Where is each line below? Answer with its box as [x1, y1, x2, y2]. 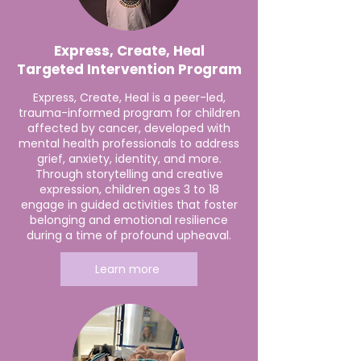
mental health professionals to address [19, 135, 239, 151]
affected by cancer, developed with [27, 120, 230, 136]
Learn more [95, 260, 160, 277]
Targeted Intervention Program [16, 60, 242, 79]
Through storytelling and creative [35, 166, 223, 182]
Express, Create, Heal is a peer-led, [32, 89, 226, 106]
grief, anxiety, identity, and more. [36, 151, 222, 167]
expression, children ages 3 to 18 [39, 181, 219, 197]
